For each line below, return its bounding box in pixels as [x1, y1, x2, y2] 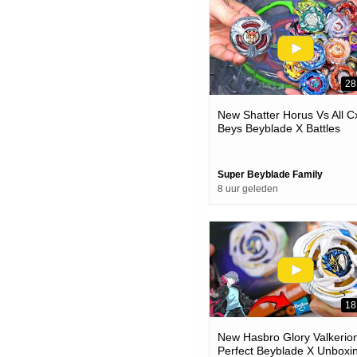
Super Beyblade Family [218, 169, 323, 181]
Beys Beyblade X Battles [218, 122, 340, 135]
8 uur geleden [218, 183, 278, 195]
